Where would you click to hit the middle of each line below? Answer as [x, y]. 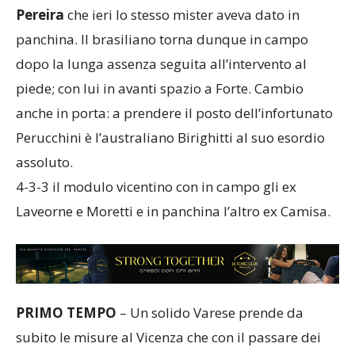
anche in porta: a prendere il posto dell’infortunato [174, 128]
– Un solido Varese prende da [210, 342]
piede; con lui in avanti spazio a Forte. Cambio [160, 103]
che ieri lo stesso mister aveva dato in [182, 29]
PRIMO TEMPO [66, 342]
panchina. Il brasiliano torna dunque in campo [162, 54]
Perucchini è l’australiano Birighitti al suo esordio [170, 152]
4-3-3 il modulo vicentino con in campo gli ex [156, 201]
